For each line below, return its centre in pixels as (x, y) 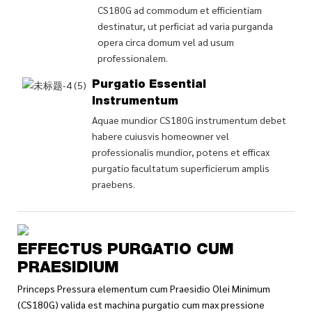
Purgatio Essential (149, 85)
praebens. (113, 184)
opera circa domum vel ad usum (165, 41)
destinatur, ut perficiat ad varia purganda (185, 25)
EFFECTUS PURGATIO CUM (126, 250)
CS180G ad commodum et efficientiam (179, 9)
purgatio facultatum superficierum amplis (180, 167)
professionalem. (132, 57)
